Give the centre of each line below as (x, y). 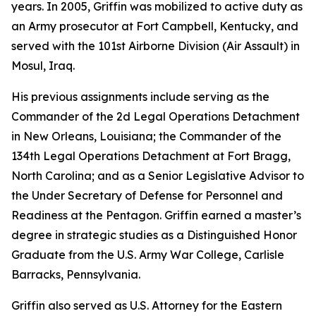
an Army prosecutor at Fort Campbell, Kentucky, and (155, 26)
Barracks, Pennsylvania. (76, 274)
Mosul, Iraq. (43, 66)
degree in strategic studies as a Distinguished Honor (154, 235)
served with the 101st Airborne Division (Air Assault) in (156, 46)
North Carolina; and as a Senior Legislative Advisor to (158, 176)
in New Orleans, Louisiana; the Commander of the (146, 136)
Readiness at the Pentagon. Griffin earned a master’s (156, 215)
